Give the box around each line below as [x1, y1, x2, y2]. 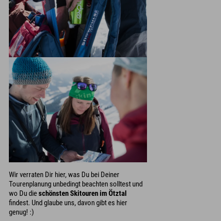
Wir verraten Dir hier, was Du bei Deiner [9, 170, 119, 180]
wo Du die [9, 189, 38, 198]
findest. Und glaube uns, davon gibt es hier [9, 198, 127, 208]
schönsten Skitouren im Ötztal [38, 189, 127, 198]
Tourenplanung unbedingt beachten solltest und [9, 180, 143, 189]
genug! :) [9, 208, 34, 217]
